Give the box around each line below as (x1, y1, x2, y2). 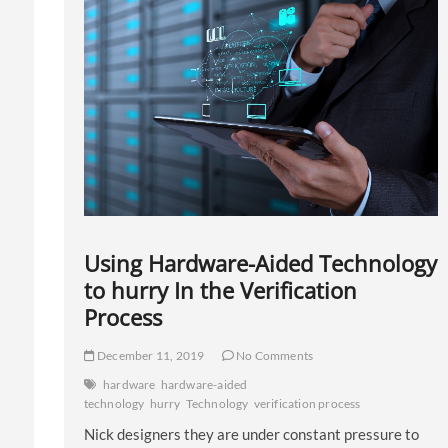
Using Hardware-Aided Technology (83, 248, 437, 279)
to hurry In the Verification (83, 275, 357, 306)
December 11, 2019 (94, 348, 205, 364)
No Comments (233, 348, 314, 364)
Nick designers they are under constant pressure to (83, 425, 419, 444)
